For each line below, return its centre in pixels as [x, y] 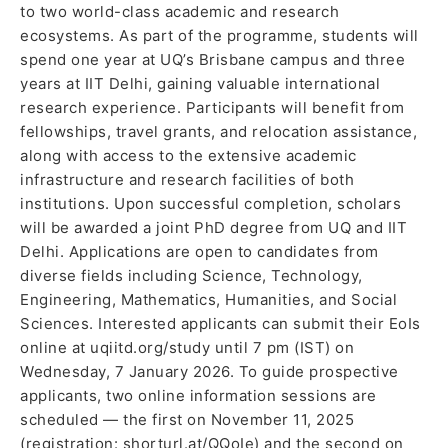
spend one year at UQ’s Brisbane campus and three [212, 59]
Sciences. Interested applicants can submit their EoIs [220, 323]
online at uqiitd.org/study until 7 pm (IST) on [187, 347]
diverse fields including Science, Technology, [191, 275]
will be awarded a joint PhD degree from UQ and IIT [213, 227]
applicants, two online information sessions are [198, 395]
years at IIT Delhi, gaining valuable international [200, 83]
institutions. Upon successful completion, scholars [210, 203]
